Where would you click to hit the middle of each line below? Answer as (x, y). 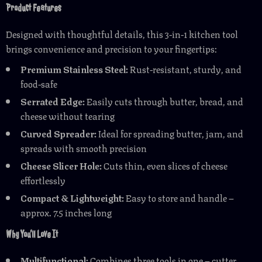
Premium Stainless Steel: (74, 69)
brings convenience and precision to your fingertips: (111, 48)
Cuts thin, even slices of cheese (165, 165)
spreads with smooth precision (84, 148)
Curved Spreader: (58, 133)
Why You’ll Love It (32, 235)
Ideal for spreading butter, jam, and (170, 133)
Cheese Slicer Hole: (61, 165)
